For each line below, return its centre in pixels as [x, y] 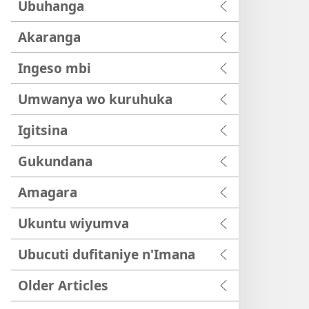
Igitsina [43, 130]
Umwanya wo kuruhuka [95, 99]
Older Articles [63, 285]
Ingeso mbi [54, 68]
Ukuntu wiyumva [73, 223]
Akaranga [49, 37]
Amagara [48, 192]
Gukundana [55, 161]
